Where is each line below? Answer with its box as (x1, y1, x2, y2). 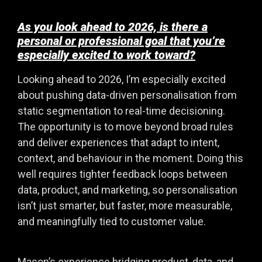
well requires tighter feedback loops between (18, 168, 227, 181)
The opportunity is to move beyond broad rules (18, 120, 233, 133)
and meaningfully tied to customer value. (18, 215, 206, 228)
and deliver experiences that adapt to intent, (18, 136, 219, 149)
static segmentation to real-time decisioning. (18, 105, 225, 118)
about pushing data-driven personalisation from (18, 89, 237, 102)
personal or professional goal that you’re (18, 34, 225, 49)
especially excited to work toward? (18, 48, 195, 63)
